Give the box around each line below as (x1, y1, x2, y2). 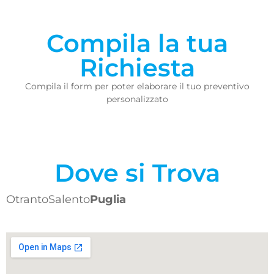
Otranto (6, 192, 48, 206)
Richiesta (79, 52, 195, 83)
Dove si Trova (54, 157, 220, 188)
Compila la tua (46, 28, 228, 58)
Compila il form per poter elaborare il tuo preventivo (24, 80, 250, 92)
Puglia (90, 192, 126, 206)
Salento (48, 192, 90, 206)
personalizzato (106, 93, 168, 105)
